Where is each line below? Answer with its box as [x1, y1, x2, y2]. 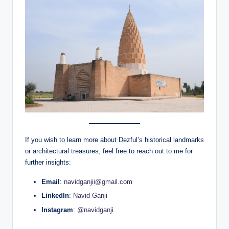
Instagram [41, 205, 73, 214]
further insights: [25, 158, 71, 167]
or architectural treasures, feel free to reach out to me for [25, 147, 193, 155]
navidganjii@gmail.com [64, 178, 132, 186]
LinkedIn [41, 192, 69, 200]
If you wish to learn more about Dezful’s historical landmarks [25, 136, 204, 144]
